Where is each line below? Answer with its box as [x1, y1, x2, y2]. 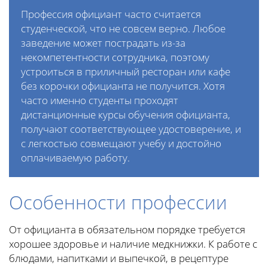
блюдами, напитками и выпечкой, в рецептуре [9, 251, 229, 266]
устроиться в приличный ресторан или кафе [21, 65, 230, 79]
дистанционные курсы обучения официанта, [21, 108, 230, 122]
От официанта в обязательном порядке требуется [9, 223, 245, 237]
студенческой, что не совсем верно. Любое [21, 22, 226, 36]
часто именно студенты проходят [21, 93, 178, 108]
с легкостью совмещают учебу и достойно [21, 136, 221, 151]
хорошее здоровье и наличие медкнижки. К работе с [9, 237, 257, 251]
